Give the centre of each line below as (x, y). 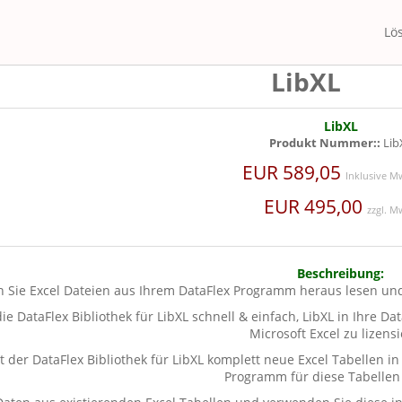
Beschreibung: (341, 273)
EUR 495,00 (315, 206)
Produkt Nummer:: (326, 143)
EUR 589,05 (293, 172)
